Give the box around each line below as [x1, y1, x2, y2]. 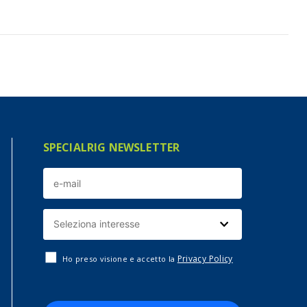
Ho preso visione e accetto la [62, 254, 177, 265]
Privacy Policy [177, 253, 233, 265]
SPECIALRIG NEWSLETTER [42, 140, 180, 156]
